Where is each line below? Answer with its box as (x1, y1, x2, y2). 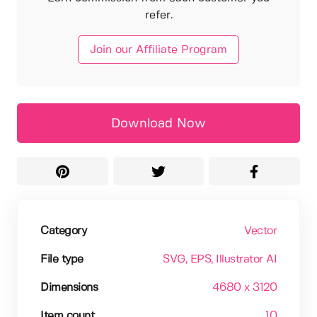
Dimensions (40, 282, 98, 294)
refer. (144, 9, 173, 21)
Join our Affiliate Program (90, 45, 227, 56)
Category (40, 226, 86, 237)
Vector (244, 226, 277, 237)
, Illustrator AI (211, 254, 277, 265)
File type (40, 254, 83, 265)
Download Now (111, 117, 206, 131)
